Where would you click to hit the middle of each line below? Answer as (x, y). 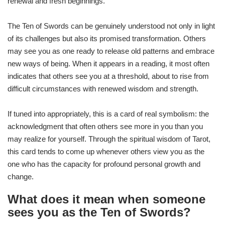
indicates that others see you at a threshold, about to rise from (108, 76)
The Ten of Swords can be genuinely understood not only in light (111, 26)
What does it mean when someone (106, 199)
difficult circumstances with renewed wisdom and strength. (103, 89)
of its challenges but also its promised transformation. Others (107, 39)
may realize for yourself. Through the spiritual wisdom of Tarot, (109, 139)
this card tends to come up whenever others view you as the (106, 152)
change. (21, 177)
